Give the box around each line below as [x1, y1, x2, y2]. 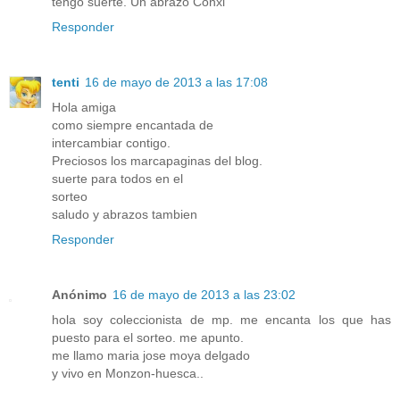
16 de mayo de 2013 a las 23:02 [112, 287, 296, 303]
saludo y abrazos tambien [52, 207, 197, 222]
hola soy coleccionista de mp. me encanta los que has [52, 312, 391, 328]
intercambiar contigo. [52, 136, 171, 151]
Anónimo [52, 287, 107, 303]
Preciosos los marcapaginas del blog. [52, 154, 262, 169]
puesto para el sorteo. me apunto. [52, 330, 244, 346]
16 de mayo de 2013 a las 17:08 [85, 75, 268, 90]
